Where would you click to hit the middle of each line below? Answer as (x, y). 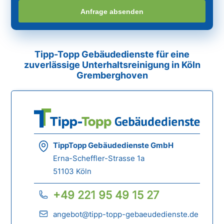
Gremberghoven (112, 75)
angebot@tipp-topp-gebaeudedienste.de (126, 214)
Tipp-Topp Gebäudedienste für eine (112, 54)
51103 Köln (72, 171)
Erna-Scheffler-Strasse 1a (99, 158)
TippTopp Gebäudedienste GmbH (113, 145)
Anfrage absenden (112, 11)
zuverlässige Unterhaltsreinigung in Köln (112, 65)
